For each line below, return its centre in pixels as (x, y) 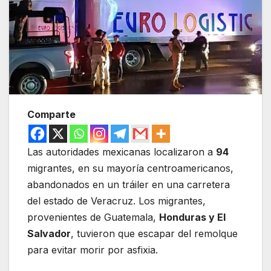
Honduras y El (192, 217)
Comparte (51, 114)
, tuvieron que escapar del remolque (154, 233)
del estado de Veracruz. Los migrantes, (116, 201)
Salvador (49, 233)
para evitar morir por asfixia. (93, 250)
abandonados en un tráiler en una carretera (129, 184)
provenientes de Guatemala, (93, 217)
